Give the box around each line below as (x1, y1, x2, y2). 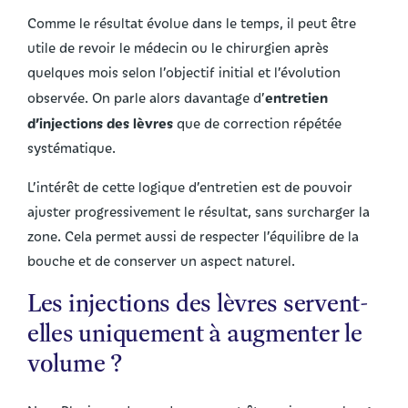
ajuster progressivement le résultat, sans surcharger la (27, 202, 370, 221)
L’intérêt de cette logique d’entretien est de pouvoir (27, 178, 352, 197)
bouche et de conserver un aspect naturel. (27, 251, 295, 270)
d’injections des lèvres (27, 113, 173, 133)
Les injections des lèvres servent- (27, 286, 369, 320)
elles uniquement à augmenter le (27, 316, 362, 350)
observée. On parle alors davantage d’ (27, 88, 265, 107)
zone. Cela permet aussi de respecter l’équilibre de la (27, 227, 359, 246)
